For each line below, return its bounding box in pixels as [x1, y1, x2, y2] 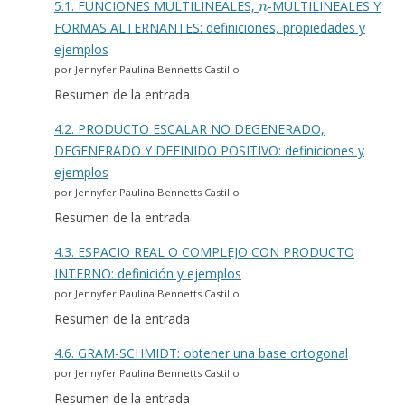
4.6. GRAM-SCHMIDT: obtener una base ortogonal [54, 344, 348, 363]
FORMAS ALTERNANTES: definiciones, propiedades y [54, 19, 365, 37]
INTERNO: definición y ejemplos [54, 265, 241, 283]
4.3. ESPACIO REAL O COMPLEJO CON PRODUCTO [54, 243, 354, 261]
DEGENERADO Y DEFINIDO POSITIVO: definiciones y [54, 142, 364, 160]
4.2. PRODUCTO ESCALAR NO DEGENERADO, [54, 120, 325, 138]
